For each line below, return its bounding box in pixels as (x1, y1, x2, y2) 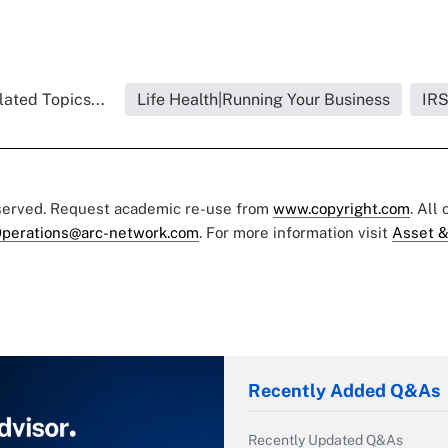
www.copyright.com (273, 200, 410, 218)
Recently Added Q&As (248, 380, 440, 402)
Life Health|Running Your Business (137, 90, 390, 110)
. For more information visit (199, 224, 392, 242)
